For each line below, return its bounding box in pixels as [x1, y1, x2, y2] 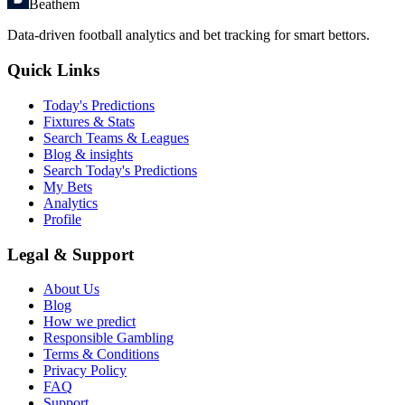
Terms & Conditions [43, 346, 159, 363]
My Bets [43, 178, 92, 194]
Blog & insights [43, 146, 133, 162]
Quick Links [7, 61, 99, 80]
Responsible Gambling [43, 330, 174, 346]
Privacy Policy [43, 363, 127, 379]
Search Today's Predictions [43, 162, 197, 178]
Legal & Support [7, 244, 134, 264]
